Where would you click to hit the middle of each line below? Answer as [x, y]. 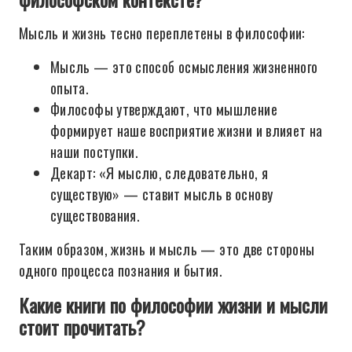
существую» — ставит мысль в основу [162, 194]
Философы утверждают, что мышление [164, 109]
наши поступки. [95, 152]
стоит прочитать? [82, 327]
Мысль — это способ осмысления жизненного [184, 67]
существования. [95, 215]
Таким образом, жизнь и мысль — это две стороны [167, 249]
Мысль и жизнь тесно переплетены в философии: [162, 33]
